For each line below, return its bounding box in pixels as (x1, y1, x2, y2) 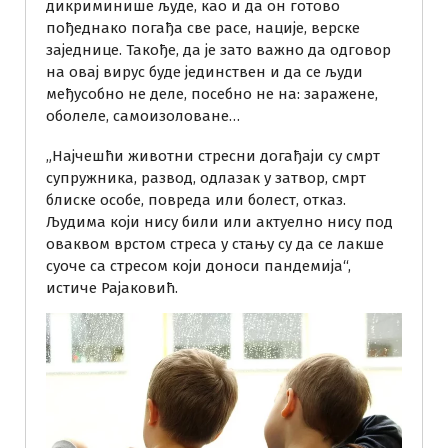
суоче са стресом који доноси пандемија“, (46, 256, 351, 275)
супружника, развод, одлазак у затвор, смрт (46, 168, 366, 187)
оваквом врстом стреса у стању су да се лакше (46, 234, 384, 253)
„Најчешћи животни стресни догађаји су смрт (46, 146, 380, 165)
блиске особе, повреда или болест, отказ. (46, 190, 346, 209)
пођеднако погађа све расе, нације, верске (46, 18, 360, 37)
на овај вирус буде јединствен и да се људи (46, 62, 363, 81)
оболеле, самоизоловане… (46, 106, 240, 125)
